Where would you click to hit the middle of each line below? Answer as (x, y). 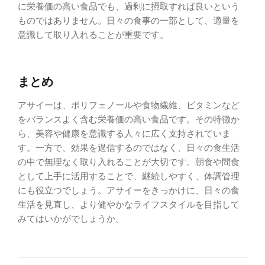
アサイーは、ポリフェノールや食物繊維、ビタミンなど (129, 105)
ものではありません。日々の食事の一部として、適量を (129, 20)
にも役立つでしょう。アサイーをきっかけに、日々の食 (129, 190)
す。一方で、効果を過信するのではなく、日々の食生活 (129, 148)
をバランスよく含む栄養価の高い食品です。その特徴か (129, 119)
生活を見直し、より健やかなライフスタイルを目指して (129, 205)
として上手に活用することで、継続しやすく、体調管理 (129, 176)
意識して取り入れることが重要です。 (93, 34)
